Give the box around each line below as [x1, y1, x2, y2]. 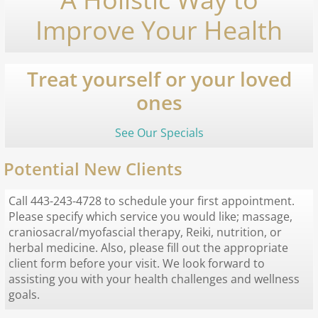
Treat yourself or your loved [26, 65, 292, 92]
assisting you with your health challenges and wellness [9, 270, 300, 287]
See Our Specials [114, 124, 204, 141]
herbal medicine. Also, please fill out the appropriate [9, 239, 288, 256]
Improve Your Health [35, 12, 283, 48]
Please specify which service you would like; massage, [9, 208, 292, 224]
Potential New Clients [4, 156, 182, 180]
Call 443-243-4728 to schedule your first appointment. [9, 192, 295, 209]
